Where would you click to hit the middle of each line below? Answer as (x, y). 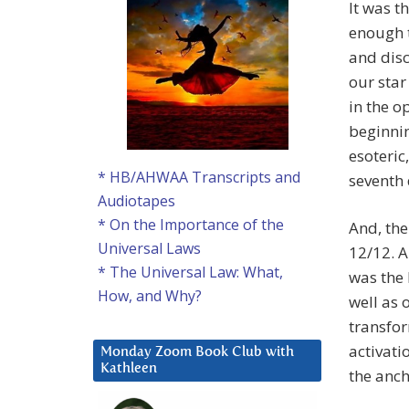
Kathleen (129, 369)
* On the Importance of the (191, 225)
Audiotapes (136, 201)
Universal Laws (149, 249)
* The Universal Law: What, (190, 273)
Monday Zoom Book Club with (197, 352)
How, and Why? (150, 296)
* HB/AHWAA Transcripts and (199, 178)
